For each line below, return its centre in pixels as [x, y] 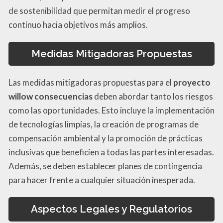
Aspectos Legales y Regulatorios [111, 209]
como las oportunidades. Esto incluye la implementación [111, 111]
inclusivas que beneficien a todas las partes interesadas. [111, 152]
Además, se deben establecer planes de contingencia [105, 166]
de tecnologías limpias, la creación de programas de [104, 124]
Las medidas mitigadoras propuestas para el [91, 83]
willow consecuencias [51, 97]
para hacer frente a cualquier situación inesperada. [102, 180]
